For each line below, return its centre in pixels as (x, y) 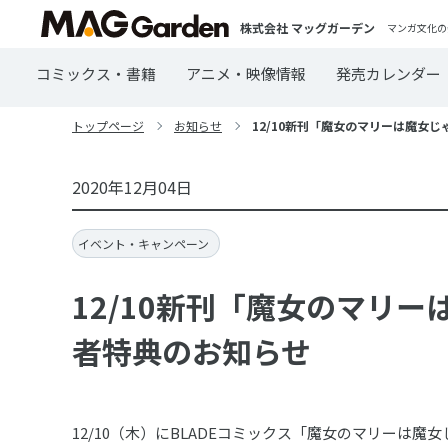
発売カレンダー (388, 73)
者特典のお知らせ (191, 351)
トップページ (108, 125)
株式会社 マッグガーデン (308, 27)
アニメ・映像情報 (246, 73)
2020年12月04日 (132, 187)
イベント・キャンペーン (143, 244)
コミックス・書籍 (96, 73)
